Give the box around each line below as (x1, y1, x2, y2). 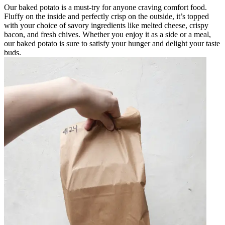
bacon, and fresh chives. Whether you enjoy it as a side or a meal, (4, 30, 211, 39)
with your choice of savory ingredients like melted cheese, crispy (4, 21, 208, 30)
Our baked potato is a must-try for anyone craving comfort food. (4, 3, 207, 12)
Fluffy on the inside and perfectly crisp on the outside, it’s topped (4, 12, 209, 21)
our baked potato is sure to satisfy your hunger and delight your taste (4, 39, 220, 48)
